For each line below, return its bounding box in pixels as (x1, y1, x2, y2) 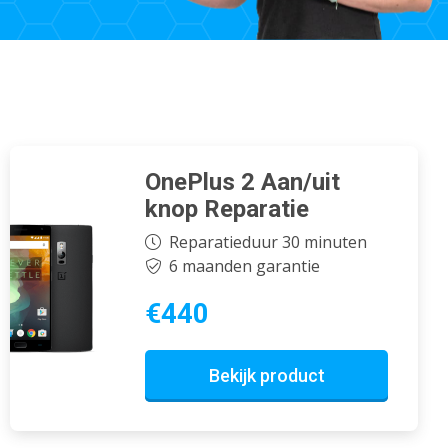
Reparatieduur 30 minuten (168, 231, 367, 254)
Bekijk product (208, 365, 325, 387)
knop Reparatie (145, 194, 309, 223)
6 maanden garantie (168, 255, 320, 278)
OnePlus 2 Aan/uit (145, 167, 340, 196)
